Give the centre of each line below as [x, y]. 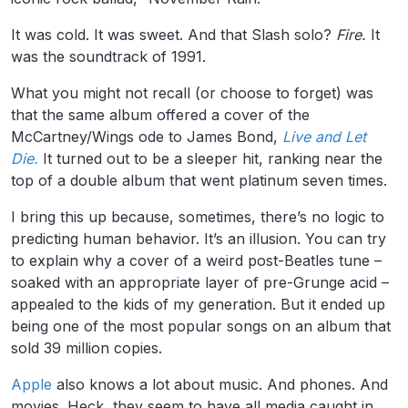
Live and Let [324, 137]
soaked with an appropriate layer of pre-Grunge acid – [200, 283]
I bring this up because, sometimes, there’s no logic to [198, 217]
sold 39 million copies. [89, 348]
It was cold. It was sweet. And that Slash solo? [173, 35]
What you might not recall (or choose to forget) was [192, 93]
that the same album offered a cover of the [160, 115]
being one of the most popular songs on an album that [201, 326]
